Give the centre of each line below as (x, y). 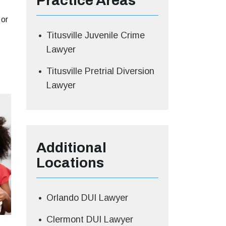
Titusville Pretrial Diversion (100, 71)
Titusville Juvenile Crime (95, 35)
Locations (70, 162)
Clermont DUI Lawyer (90, 219)
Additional (71, 147)
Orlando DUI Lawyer (87, 197)
